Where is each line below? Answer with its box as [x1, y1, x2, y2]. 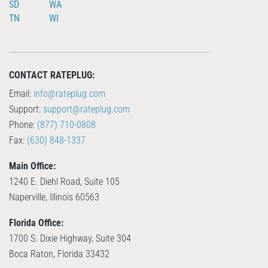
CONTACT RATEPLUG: [9, 69, 95, 81]
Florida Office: [9, 217, 63, 229]
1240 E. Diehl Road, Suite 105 [9, 175, 120, 187]
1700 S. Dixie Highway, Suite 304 [9, 232, 131, 244]
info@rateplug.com [33, 87, 105, 99]
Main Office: [9, 160, 56, 172]
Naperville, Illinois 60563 [9, 191, 99, 203]
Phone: [9, 118, 37, 130]
